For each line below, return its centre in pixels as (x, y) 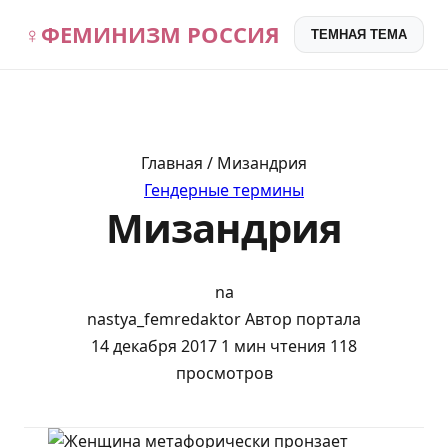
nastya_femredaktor (164, 318)
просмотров (224, 372)
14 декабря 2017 (154, 345)
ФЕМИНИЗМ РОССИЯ (160, 34)
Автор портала (303, 318)
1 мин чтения (273, 345)
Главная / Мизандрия (224, 163)
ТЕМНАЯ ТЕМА (359, 34)
